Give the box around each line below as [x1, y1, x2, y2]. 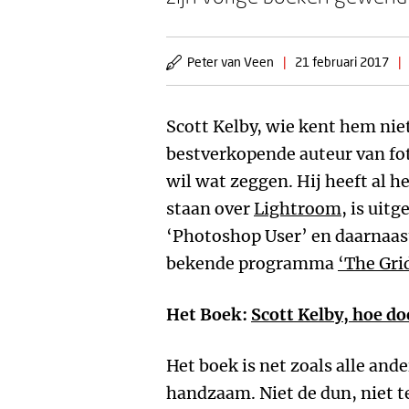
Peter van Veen [187, 54, 274, 69]
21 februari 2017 [295, 54, 389, 69]
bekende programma [166, 253, 338, 274]
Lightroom [254, 198, 341, 219]
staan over [166, 198, 254, 219]
